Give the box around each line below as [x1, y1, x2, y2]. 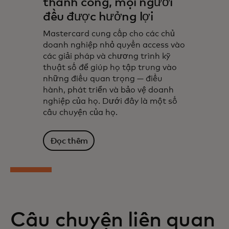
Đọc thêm [50, 136, 88, 145]
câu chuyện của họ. [43, 108, 120, 117]
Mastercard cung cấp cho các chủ [43, 30, 175, 38]
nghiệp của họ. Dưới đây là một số [43, 97, 177, 106]
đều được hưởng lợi [43, 11, 153, 24]
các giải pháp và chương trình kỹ [43, 52, 170, 61]
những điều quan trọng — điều [43, 75, 163, 83]
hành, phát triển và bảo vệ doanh [43, 86, 174, 95]
